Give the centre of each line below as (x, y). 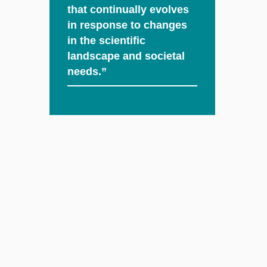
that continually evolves (128, 9)
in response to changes (128, 25)
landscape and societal (126, 56)
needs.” (87, 71)
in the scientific (107, 40)
